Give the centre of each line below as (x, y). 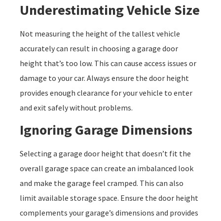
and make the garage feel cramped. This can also (102, 183)
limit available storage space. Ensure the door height (109, 198)
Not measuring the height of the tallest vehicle (100, 33)
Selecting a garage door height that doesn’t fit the (105, 153)
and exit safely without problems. (76, 107)
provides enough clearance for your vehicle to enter (106, 92)
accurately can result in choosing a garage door (99, 48)
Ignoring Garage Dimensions (106, 129)
